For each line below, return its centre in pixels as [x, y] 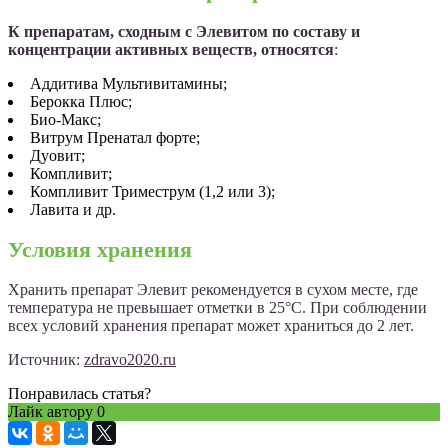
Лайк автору [52, 412]
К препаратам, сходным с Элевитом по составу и [184, 31]
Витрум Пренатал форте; [115, 137]
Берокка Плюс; [81, 101]
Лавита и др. [73, 209]
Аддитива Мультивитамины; [128, 83]
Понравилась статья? [79, 394]
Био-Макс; [65, 119]
